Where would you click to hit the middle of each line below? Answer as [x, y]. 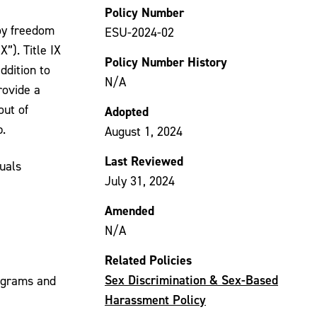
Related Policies [148, 260]
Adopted [127, 111]
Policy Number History [166, 62]
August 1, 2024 [144, 131]
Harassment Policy [155, 300]
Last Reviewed [144, 161]
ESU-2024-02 [139, 32]
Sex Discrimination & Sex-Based [191, 280]
